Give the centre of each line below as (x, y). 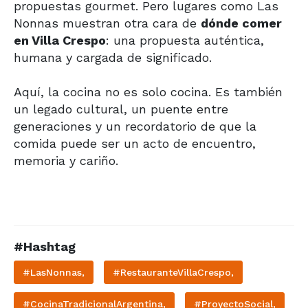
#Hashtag (45, 246)
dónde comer (241, 23)
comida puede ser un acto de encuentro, (135, 143)
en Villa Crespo (60, 40)
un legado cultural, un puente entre (121, 109)
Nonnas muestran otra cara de (107, 23)
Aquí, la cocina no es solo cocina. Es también (148, 91)
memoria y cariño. (66, 160)
